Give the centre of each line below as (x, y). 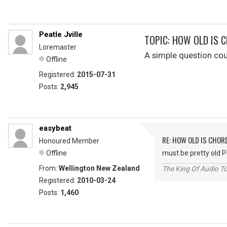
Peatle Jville (61, 34)
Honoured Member (69, 141)
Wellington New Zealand (99, 168)
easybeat (55, 128)
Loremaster (58, 47)
